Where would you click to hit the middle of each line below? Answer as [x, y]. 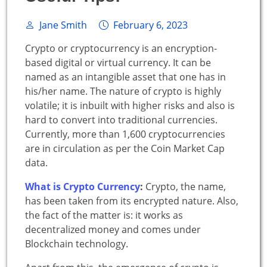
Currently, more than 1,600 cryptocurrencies [125, 134]
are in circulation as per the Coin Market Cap [125, 148]
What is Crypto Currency [83, 186]
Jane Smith [63, 25]
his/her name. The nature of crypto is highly [123, 91]
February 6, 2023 [150, 25]
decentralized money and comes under [113, 229]
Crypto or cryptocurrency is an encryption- [121, 48]
